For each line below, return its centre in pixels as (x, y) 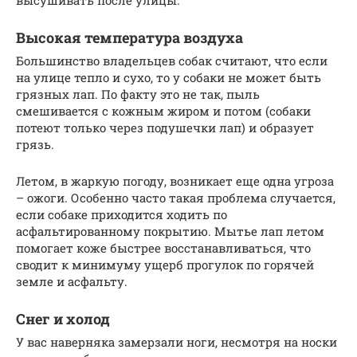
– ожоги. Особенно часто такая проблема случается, (176, 197)
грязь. (35, 144)
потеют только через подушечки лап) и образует (165, 127)
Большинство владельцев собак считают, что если (172, 60)
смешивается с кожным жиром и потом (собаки (163, 110)
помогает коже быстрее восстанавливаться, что (163, 247)
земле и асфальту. (72, 281)
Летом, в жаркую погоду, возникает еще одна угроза (175, 180)
